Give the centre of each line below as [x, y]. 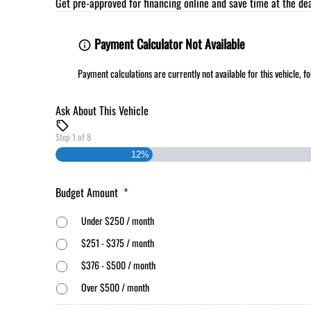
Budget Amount [87, 192]
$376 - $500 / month [118, 265]
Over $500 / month [115, 287]
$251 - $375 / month [118, 243]
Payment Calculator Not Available [168, 43]
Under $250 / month [118, 221]
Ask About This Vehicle [102, 110]
